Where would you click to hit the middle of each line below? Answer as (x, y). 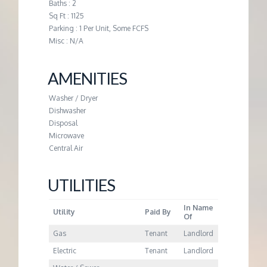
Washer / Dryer (73, 98)
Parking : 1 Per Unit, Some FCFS (98, 29)
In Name (199, 207)
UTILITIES (81, 185)
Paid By (158, 212)
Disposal (63, 123)
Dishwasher (67, 111)
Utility (64, 212)
